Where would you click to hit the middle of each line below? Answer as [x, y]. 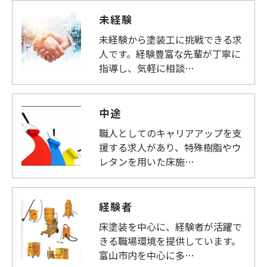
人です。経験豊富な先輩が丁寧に [170, 54]
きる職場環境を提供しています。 [170, 241]
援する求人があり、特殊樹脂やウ [170, 147]
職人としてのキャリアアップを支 [170, 133]
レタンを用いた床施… [147, 162]
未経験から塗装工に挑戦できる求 [170, 39]
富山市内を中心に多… [147, 255]
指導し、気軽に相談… [147, 68]
